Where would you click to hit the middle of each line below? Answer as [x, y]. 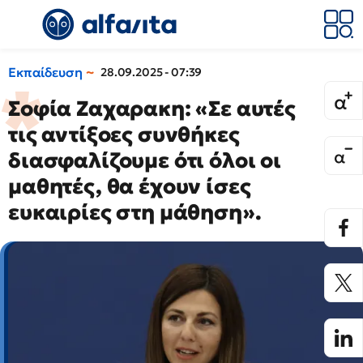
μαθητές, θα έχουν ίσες [130, 186]
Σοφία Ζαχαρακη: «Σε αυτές [152, 109]
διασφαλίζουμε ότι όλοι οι [145, 160]
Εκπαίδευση [45, 72]
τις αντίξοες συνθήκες [124, 135]
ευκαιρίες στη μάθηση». [135, 212]
